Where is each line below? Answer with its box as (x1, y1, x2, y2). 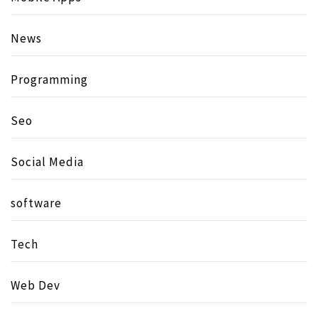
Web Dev (11, 277, 60, 293)
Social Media (11, 153, 84, 170)
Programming (11, 71, 88, 87)
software (11, 194, 62, 211)
